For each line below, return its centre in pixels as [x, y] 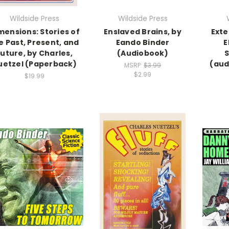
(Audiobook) [143, 53]
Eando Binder [143, 42]
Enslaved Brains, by [143, 31]
